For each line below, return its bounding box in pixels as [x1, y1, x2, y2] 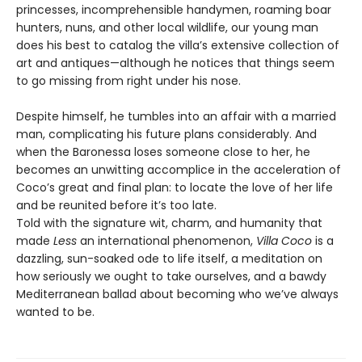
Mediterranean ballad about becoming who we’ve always [16, 286, 339, 303]
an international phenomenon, [80, 233, 256, 250]
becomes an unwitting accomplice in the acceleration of [16, 162, 341, 179]
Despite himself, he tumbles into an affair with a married [16, 108, 336, 125]
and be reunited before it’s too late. [16, 197, 217, 214]
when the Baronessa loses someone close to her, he [16, 144, 310, 161]
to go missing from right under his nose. [16, 73, 241, 90]
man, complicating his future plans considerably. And [16, 126, 317, 143]
